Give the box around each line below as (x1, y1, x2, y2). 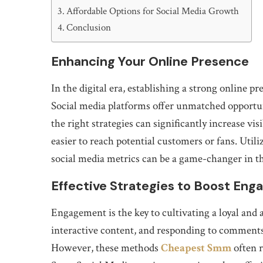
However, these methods (51, 240, 161, 255)
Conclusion (66, 21, 112, 34)
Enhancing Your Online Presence (51, 52, 249, 70)
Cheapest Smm (161, 240, 231, 255)
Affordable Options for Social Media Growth (66, 4, 240, 18)
